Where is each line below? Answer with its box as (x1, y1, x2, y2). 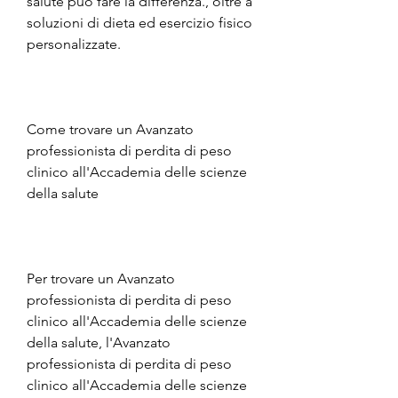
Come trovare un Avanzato (27, 120, 194, 138)
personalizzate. (27, 35, 121, 52)
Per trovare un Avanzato (27, 269, 175, 287)
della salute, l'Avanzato (27, 333, 171, 351)
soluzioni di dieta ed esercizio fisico (27, 13, 252, 31)
